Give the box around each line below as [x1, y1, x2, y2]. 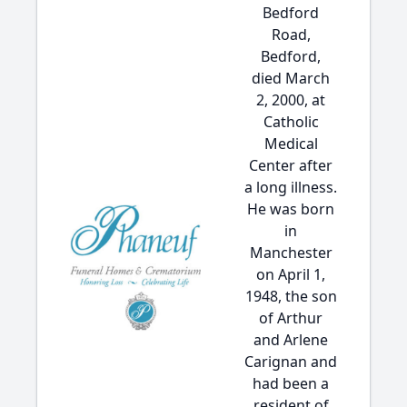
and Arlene [253, 330, 328, 350]
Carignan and [244, 352, 337, 372]
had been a [253, 373, 329, 393]
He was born [247, 199, 334, 219]
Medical [263, 134, 318, 154]
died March [252, 68, 330, 88]
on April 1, [256, 264, 325, 284]
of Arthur [259, 308, 323, 328]
